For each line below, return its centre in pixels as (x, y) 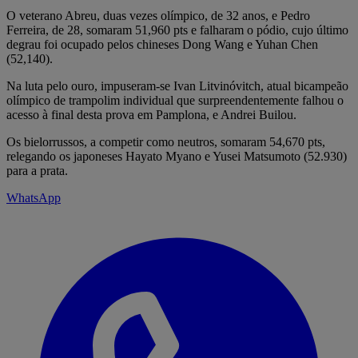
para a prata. (37, 170)
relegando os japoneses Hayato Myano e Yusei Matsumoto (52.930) (177, 156)
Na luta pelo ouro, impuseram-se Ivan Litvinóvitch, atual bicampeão (177, 86)
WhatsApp (34, 197)
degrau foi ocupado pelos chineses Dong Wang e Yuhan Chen (162, 44)
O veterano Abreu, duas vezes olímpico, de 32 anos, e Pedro (158, 15)
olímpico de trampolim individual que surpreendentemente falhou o (175, 100)
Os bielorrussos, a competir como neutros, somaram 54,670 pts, (166, 141)
